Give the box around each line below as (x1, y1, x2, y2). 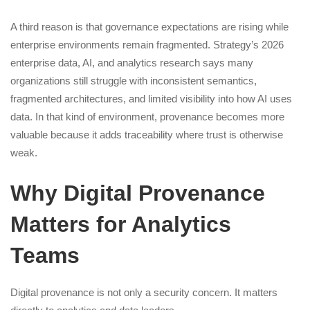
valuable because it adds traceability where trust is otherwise (10, 129, 283, 140)
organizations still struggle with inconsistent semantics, (10, 75, 257, 86)
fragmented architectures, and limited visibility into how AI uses (10, 93, 292, 104)
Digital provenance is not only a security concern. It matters (10, 286, 277, 298)
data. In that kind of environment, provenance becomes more (10, 111, 284, 122)
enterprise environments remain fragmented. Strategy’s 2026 (10, 39, 284, 51)
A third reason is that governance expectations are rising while (10, 21, 289, 33)
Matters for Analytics (10, 211, 231, 237)
